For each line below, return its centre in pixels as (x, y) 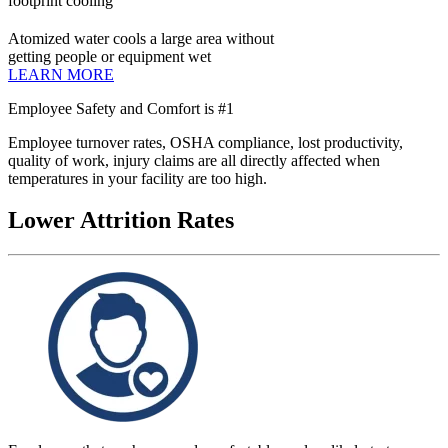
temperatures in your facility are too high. (139, 178)
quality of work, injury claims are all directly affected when (194, 160)
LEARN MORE (61, 74)
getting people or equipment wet (109, 56)
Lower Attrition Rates (121, 220)
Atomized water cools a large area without (141, 38)
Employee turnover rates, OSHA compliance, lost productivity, (205, 142)
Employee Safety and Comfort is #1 (121, 108)
